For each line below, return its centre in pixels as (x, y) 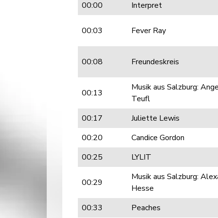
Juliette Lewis (155, 118)
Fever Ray (149, 31)
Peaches (146, 208)
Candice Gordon (158, 138)
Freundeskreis (155, 62)
